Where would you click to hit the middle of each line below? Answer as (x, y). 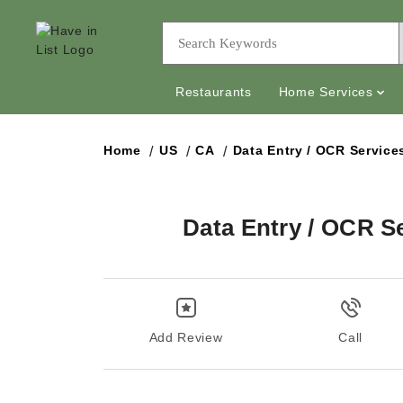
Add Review (186, 337)
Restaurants (214, 92)
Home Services (326, 92)
